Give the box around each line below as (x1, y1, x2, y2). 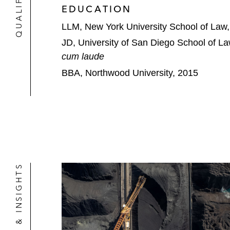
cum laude (62, 51, 104, 62)
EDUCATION (62, 3, 132, 15)
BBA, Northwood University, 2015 (62, 67, 198, 78)
